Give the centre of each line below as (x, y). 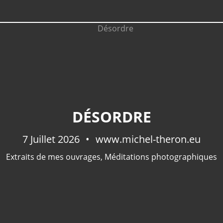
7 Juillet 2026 (52, 139)
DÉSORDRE (111, 117)
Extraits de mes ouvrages (53, 157)
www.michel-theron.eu (147, 139)
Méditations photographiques (161, 157)
